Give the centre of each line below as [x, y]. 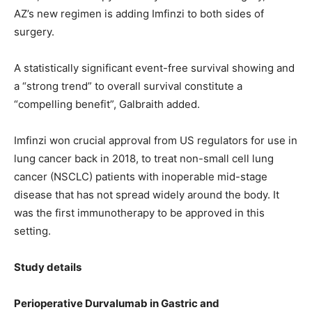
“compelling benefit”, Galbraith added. [107, 104]
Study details [48, 267]
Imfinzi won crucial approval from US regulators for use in [156, 141]
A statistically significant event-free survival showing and [154, 68]
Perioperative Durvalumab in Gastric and [117, 304]
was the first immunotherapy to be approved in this [139, 213]
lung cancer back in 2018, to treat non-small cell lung [144, 159]
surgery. [34, 32]
